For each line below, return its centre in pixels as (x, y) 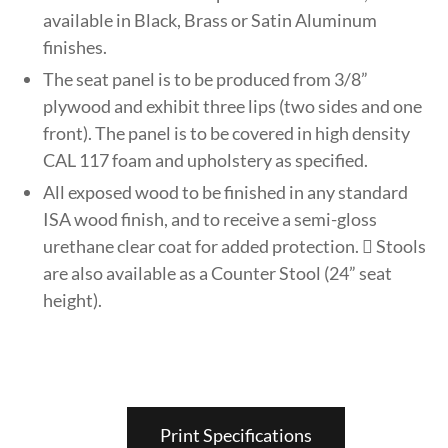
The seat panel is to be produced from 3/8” (206, 78)
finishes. (75, 46)
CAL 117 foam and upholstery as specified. (206, 159)
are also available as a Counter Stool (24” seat (218, 272)
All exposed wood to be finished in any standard (226, 191)
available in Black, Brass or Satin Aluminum (210, 19)
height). (73, 299)
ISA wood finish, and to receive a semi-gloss (210, 218)
